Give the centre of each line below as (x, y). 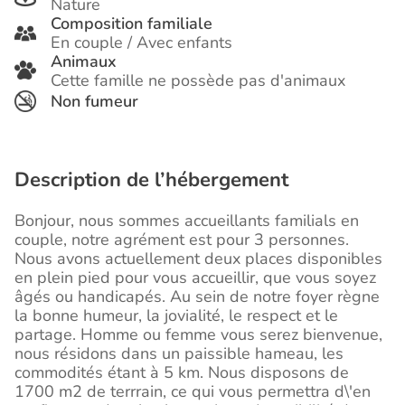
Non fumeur (94, 101)
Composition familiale (132, 24)
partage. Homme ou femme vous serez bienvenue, (198, 335)
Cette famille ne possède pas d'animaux (198, 81)
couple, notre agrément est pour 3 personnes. (182, 240)
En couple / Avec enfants (141, 43)
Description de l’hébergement (151, 180)
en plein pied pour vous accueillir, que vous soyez (195, 278)
